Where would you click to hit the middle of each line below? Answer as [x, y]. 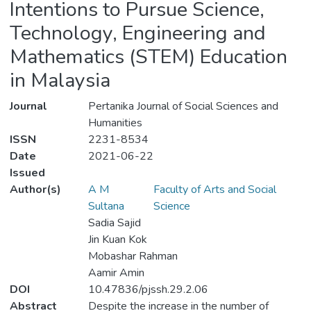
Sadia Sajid [114, 223]
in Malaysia [60, 81]
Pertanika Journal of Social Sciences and [183, 107]
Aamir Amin [116, 273]
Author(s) [35, 190]
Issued [27, 173]
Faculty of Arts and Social [215, 190]
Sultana [106, 207]
